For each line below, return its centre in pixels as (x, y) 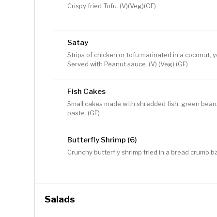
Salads (60, 200)
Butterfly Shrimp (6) (102, 140)
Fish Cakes (86, 92)
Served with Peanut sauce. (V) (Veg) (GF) (128, 64)
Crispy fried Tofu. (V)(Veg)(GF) (112, 6)
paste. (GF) (84, 113)
